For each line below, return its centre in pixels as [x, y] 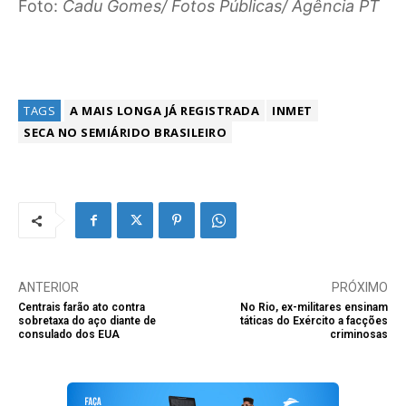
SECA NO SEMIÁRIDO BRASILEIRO [125, 133]
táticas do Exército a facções [314, 321]
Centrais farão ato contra [82, 308]
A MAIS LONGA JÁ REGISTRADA [164, 111]
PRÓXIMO [359, 288]
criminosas [358, 335]
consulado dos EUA [69, 335]
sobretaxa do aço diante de [87, 321]
